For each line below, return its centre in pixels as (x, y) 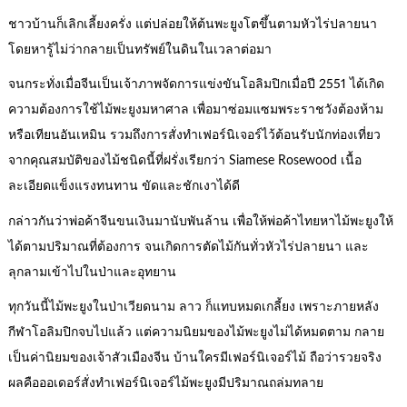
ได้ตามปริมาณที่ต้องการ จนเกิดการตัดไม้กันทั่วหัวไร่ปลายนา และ (188, 247)
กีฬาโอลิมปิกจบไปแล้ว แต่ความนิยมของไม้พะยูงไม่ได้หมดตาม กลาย (196, 333)
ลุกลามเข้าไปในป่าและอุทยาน (92, 272)
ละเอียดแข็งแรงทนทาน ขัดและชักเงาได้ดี (124, 187)
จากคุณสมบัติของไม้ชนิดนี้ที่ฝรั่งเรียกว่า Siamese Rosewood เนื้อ (184, 161)
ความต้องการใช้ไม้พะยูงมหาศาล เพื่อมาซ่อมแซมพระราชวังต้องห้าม (195, 110)
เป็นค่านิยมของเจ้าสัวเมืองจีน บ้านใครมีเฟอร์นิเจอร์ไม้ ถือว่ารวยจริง (194, 358)
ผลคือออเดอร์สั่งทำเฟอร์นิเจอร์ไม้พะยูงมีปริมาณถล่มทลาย (165, 384)
